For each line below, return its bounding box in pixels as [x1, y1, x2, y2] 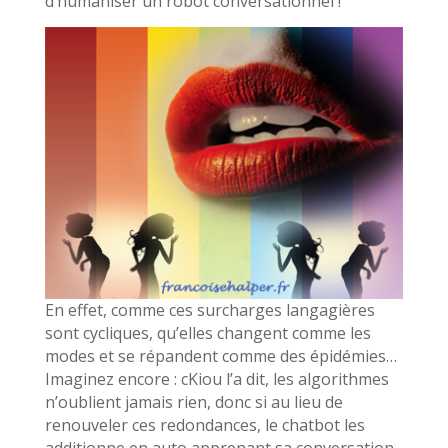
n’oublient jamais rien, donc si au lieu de [44, 390, 343, 413]
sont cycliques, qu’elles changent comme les [44, 321, 371, 344]
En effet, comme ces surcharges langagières [44, 298, 375, 321]
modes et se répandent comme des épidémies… [44, 344, 397, 367]
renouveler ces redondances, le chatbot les [44, 413, 365, 436]
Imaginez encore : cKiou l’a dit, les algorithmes [44, 367, 389, 390]
